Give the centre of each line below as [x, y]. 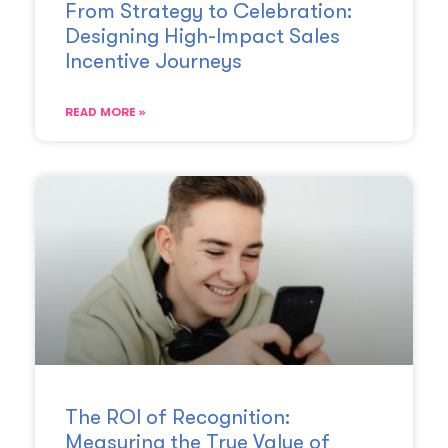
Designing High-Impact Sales [202, 36]
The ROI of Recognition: [177, 417]
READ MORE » [105, 112]
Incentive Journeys [153, 61]
